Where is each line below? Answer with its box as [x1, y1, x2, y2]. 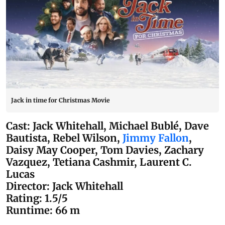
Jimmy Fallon [123, 132, 189, 145]
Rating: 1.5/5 [6, 192, 68, 205]
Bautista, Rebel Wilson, [6, 132, 123, 145]
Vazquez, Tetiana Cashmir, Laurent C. [6, 156, 192, 169]
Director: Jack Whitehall [6, 180, 123, 193]
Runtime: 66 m [6, 204, 80, 217]
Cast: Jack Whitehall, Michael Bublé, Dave [6, 120, 209, 133]
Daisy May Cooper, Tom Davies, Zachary [6, 144, 204, 157]
